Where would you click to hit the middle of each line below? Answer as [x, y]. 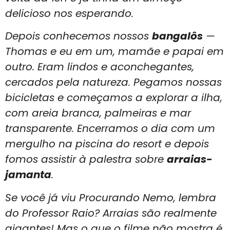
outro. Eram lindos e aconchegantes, [100, 67]
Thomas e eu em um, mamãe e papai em [114, 52]
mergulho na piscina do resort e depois [107, 144]
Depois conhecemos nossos [79, 36]
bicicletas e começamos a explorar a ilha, [114, 98]
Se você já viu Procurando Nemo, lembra [111, 197]
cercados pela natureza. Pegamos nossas [113, 82]
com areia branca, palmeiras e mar [98, 113]
